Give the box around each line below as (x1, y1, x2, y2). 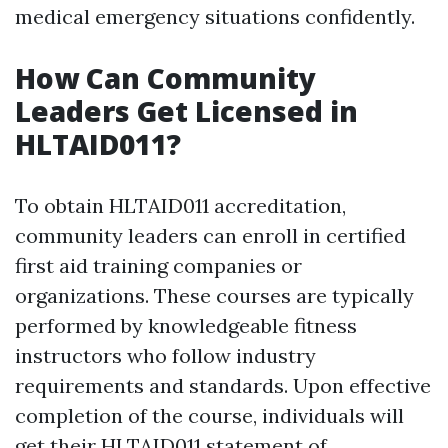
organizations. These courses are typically (15, 283, 414, 308)
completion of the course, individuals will (15, 403, 404, 428)
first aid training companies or (15, 253, 302, 278)
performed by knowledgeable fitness (15, 313, 357, 338)
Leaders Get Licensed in (15, 92, 358, 130)
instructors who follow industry (15, 343, 316, 368)
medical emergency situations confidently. (15, 4, 415, 29)
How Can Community (15, 59, 316, 97)
